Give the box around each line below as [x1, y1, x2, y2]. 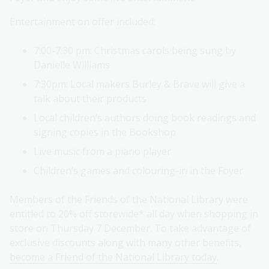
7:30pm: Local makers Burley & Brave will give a [34, 77, 245, 91]
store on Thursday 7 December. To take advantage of [10, 222, 251, 235]
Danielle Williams [34, 58, 110, 72]
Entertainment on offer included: [10, 15, 156, 29]
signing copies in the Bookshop [34, 125, 176, 139]
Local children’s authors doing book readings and [34, 111, 256, 125]
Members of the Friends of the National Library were [10, 193, 248, 207]
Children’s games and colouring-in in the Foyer [34, 164, 243, 178]
